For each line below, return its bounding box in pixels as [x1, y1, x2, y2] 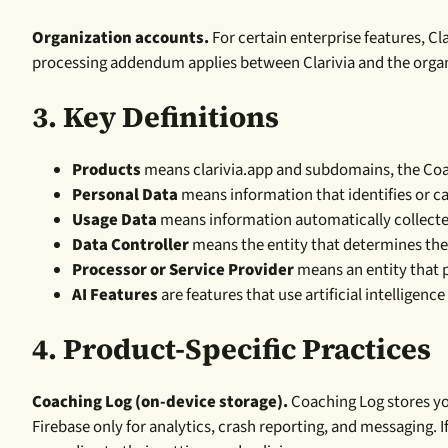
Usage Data [72, 207, 157, 232]
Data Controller [72, 232, 189, 257]
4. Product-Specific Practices [32, 328, 431, 369]
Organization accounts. [32, 25, 209, 50]
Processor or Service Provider [72, 257, 294, 282]
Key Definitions [63, 96, 279, 137]
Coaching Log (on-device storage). [32, 389, 288, 414]
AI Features [72, 282, 158, 307]
